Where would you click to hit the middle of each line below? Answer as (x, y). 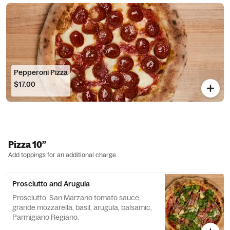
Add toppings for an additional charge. (63, 155)
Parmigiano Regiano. (46, 217)
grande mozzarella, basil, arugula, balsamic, (82, 207)
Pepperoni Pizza (41, 72)
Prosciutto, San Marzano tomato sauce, (76, 198)
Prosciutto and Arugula (51, 184)
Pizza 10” (27, 145)
